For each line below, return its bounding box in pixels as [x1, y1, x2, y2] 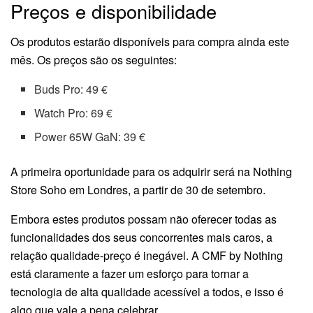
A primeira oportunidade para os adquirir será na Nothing [10, 163, 292, 180]
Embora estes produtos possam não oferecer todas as [10, 211, 277, 228]
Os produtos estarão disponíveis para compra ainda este [10, 34, 289, 50]
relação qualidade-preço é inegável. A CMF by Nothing [10, 247, 283, 264]
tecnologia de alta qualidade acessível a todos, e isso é [10, 284, 284, 300]
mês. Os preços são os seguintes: [10, 52, 177, 68]
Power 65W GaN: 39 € [34, 129, 146, 145]
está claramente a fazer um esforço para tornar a [10, 265, 249, 282]
